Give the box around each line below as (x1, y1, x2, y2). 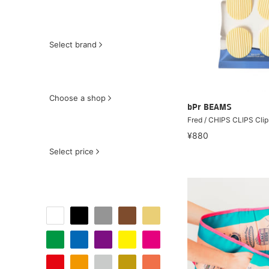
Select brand (49, 40, 97, 49)
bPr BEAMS (187, 103, 232, 112)
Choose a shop (49, 93, 106, 103)
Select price (49, 147, 94, 156)
